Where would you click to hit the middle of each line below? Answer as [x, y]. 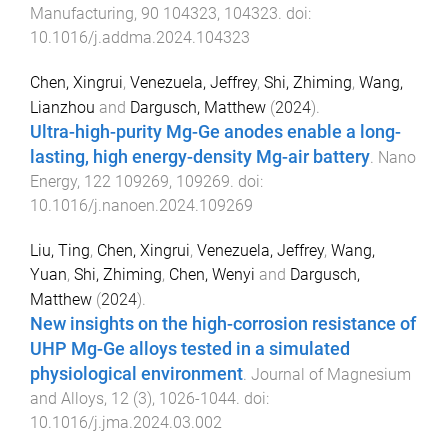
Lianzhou [62, 107]
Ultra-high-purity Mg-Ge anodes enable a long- [215, 132]
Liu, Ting [60, 250]
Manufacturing [82, 14]
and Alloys [67, 398]
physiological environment [136, 373]
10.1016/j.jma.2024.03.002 [126, 422]
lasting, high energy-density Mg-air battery [200, 157]
